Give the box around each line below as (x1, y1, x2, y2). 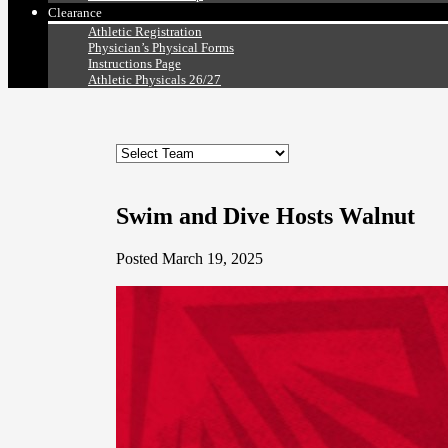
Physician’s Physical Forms (88, 40, 234, 56)
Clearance (48, 5, 102, 21)
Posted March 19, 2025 (116, 250, 263, 268)
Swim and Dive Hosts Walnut (116, 203, 415, 230)
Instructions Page (88, 56, 181, 72)
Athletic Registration (88, 24, 202, 40)
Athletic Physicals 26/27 (88, 72, 221, 88)
